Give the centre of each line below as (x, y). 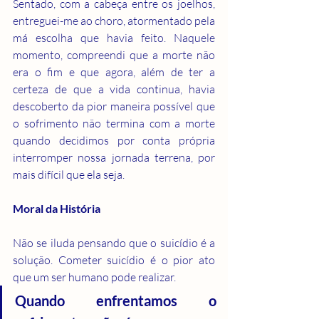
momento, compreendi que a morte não (114, 54)
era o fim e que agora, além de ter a (114, 72)
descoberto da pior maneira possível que (114, 106)
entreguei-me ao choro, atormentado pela (114, 20)
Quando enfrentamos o (116, 300)
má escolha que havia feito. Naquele (114, 37)
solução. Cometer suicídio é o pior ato (114, 260)
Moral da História (57, 208)
